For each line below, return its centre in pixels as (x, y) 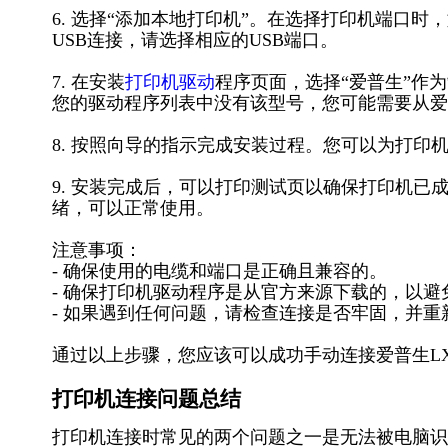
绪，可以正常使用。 (133, 208)
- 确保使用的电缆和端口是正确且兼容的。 (219, 271)
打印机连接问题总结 (146, 399)
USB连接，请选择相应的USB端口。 (195, 40)
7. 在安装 (88, 82)
